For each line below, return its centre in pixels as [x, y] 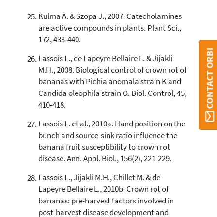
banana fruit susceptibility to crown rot [104, 147]
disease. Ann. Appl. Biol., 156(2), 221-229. [105, 159]
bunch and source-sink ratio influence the [108, 136]
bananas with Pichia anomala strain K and [109, 82]
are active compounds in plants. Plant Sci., [109, 28]
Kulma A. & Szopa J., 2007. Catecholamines [110, 16]
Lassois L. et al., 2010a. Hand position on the [111, 124]
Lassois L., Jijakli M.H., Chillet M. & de [99, 178]
